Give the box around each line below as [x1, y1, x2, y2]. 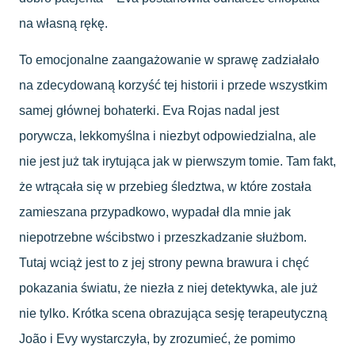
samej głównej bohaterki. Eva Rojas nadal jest [19, 104, 279, 118]
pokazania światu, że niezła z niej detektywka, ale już [19, 281, 318, 296]
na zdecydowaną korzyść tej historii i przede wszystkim [19, 78, 327, 93]
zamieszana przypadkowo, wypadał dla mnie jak [19, 205, 291, 219]
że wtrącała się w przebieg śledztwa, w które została [19, 180, 311, 194]
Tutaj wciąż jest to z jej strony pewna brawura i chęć [19, 256, 309, 270]
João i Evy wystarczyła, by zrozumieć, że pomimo [19, 332, 296, 346]
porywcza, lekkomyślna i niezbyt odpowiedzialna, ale [19, 129, 316, 143]
